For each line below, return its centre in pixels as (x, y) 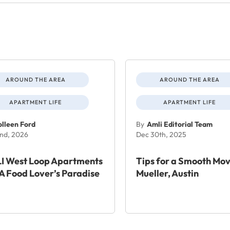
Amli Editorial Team (180, 124)
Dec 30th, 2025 (161, 134)
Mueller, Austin (167, 173)
